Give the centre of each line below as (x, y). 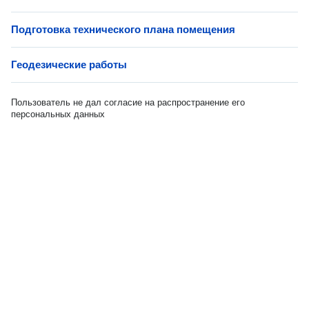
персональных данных (58, 114)
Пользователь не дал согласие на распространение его (128, 102)
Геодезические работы (69, 64)
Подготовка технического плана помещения (123, 29)
